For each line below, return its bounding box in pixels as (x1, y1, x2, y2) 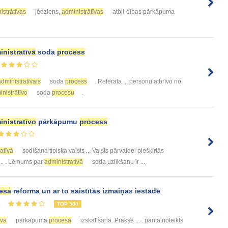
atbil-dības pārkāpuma (111, 8, 175, 15)
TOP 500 (57, 201, 78, 207)
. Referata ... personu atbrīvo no (95, 77, 181, 85)
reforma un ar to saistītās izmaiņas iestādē (11, 187, 160, 195)
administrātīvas (62, 8, 103, 15)
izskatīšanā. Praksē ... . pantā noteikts (79, 217, 183, 224)
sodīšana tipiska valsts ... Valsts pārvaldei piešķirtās (21, 147, 164, 155)
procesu (52, 89, 74, 96)
